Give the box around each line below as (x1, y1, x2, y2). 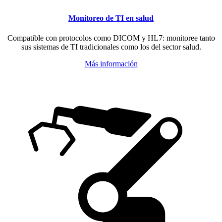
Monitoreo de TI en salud (68, 14, 154, 23)
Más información (84, 59, 138, 68)
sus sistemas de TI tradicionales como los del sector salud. (21, 42, 201, 51)
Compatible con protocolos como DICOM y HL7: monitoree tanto (7, 33, 215, 42)
